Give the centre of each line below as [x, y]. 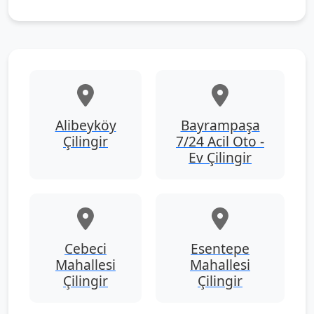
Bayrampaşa [220, 125]
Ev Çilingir [220, 157]
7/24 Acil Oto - [220, 141]
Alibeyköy [86, 125]
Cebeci [86, 248]
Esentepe [220, 248]
